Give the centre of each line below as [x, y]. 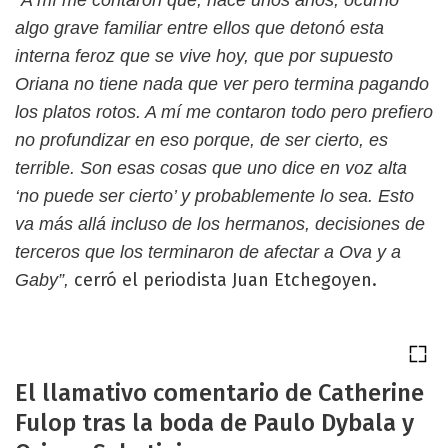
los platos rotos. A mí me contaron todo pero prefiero [224, 112]
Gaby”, [42, 280]
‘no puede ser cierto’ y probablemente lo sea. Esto [214, 196]
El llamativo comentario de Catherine [219, 393]
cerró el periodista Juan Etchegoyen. [223, 280]
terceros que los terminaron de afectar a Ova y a [208, 252]
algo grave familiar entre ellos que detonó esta [199, 28]
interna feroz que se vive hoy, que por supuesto [204, 56]
